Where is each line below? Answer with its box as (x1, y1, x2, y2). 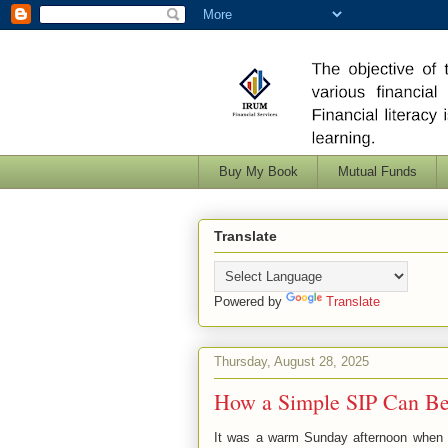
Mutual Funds (337, 163, 417, 179)
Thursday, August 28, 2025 (214, 354, 369, 370)
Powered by (214, 293, 286, 309)
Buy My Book (218, 163, 298, 179)
